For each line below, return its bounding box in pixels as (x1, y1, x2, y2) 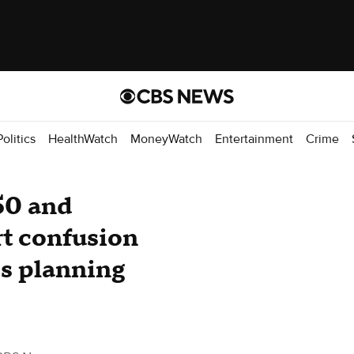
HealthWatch (48, 130, 118, 147)
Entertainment (215, 130, 293, 147)
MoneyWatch (130, 130, 202, 147)
